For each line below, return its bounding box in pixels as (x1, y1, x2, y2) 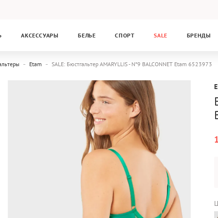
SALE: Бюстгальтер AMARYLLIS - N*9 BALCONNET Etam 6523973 (52, 60, 212, 68)
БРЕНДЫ (186, 32, 211, 39)
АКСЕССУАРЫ (21, 32, 59, 39)
